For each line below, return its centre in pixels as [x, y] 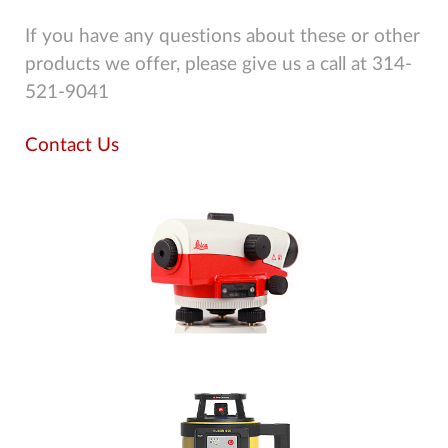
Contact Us [72, 145]
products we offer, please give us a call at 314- [218, 64]
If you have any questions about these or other [222, 36]
